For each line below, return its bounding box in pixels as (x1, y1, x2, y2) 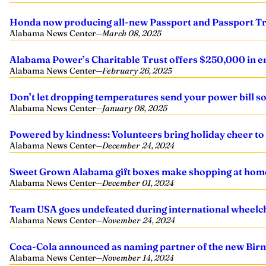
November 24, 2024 (102, 215, 175, 226)
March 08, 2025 (102, 28, 161, 39)
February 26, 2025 (102, 65, 172, 76)
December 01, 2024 (102, 178, 174, 188)
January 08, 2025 (102, 103, 167, 113)
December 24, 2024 (102, 140, 175, 151)
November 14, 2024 (102, 252, 174, 263)
